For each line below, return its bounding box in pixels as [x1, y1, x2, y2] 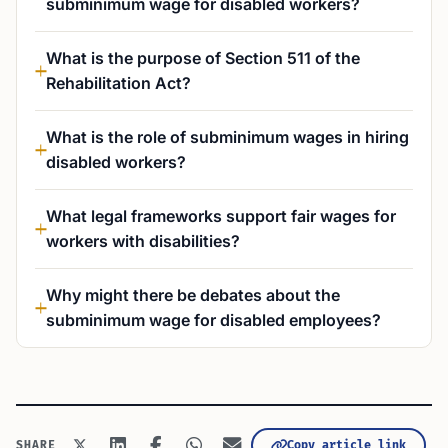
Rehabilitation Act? [46, 73, 191, 93]
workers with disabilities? [46, 231, 240, 251]
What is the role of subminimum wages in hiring [46, 127, 409, 147]
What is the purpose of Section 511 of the [46, 48, 360, 68]
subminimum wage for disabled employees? [46, 310, 381, 330]
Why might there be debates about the [46, 285, 340, 305]
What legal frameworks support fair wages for [46, 206, 396, 226]
